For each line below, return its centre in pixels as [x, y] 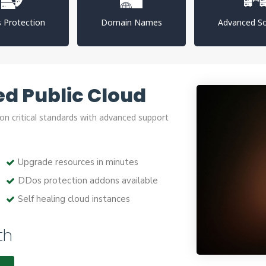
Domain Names [131, 22]
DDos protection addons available [88, 180]
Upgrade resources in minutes [78, 162]
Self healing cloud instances [74, 199]
